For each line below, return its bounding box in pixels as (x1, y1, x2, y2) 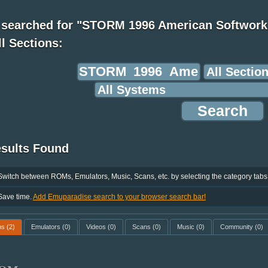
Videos (86, 223, 106, 231)
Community (220, 223, 254, 231)
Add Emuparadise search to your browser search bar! (32, 193, 206, 202)
